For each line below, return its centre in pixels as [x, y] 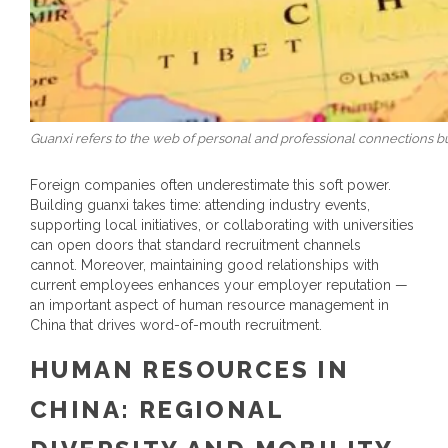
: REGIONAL [202, 409]
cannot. [53, 264]
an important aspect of [104, 304]
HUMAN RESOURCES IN [190, 369]
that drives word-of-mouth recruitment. [194, 324]
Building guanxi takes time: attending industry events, [200, 204]
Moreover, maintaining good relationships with [230, 264]
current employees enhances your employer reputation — [219, 284]
